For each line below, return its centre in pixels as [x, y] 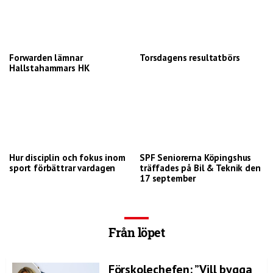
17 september [168, 178]
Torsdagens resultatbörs [190, 58]
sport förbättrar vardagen [62, 168]
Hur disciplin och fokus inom [67, 158]
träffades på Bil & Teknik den [200, 168]
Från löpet [136, 232]
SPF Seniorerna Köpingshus [196, 158]
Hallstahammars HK [49, 68]
